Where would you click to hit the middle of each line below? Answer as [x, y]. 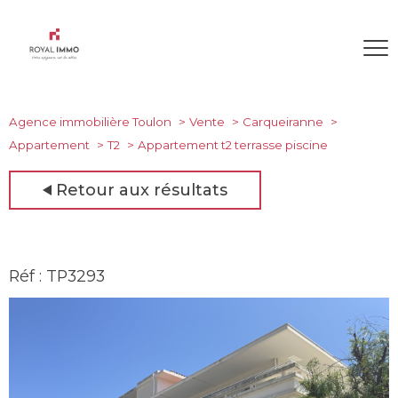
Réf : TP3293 [57, 275]
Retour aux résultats [142, 190]
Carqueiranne [283, 122]
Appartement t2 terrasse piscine [232, 145]
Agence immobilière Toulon [90, 122]
